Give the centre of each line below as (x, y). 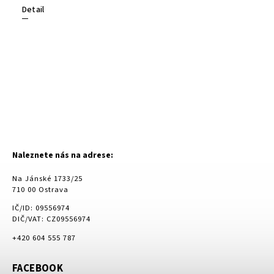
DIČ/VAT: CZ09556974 (51, 219)
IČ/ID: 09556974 (41, 208)
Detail (33, 10)
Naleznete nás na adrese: (63, 156)
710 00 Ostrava (40, 189)
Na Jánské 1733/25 (47, 178)
